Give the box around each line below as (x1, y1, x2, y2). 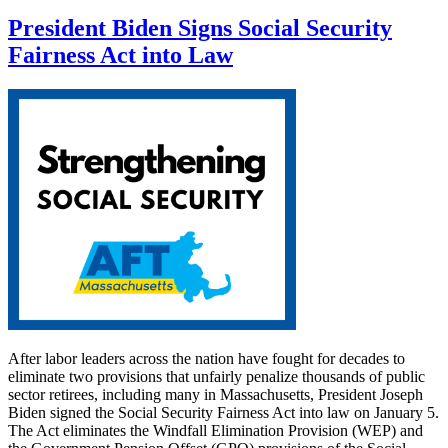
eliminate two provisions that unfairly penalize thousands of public (8, 368, 425, 386)
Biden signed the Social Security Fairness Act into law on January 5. (8, 404, 439, 422)
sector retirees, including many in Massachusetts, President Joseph (8, 386, 423, 404)
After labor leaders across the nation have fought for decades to (8, 350, 405, 368)
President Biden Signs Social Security (8, 15, 392, 42)
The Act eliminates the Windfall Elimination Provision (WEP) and (8, 422, 423, 440)
